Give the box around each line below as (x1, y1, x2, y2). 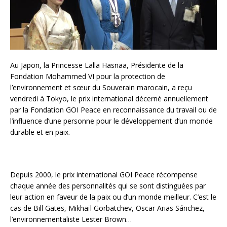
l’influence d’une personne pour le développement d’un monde (10, 116, 213, 126)
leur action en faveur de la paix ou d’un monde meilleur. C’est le (10, 192, 216, 202)
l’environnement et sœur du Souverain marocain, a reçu (10, 83, 192, 93)
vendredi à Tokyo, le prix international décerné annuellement (10, 94, 208, 104)
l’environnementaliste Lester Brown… (10, 214, 132, 224)
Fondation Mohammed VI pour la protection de (10, 71, 165, 82)
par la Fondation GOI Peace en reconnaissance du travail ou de (10, 105, 217, 115)
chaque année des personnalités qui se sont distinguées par (10, 181, 206, 191)
